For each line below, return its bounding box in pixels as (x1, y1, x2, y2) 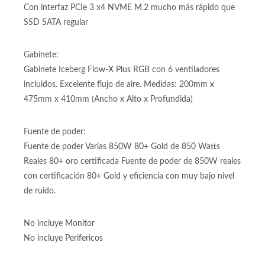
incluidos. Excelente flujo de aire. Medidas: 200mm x (24, 80, 214, 89)
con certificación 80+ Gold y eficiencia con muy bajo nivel (24, 172, 234, 180)
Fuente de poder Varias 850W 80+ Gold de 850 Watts (24, 143, 220, 151)
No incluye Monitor (24, 219, 95, 228)
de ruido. (24, 187, 56, 195)
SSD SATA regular (24, 18, 88, 27)
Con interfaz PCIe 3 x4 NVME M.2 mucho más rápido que (24, 4, 235, 12)
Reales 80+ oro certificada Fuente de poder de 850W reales (24, 157, 241, 166)
